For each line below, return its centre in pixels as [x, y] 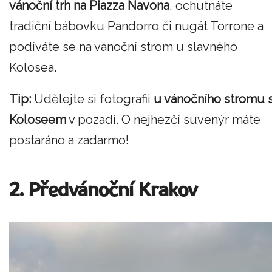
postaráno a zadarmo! [69, 140]
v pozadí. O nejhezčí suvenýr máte [163, 119]
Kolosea [32, 68]
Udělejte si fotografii [94, 99]
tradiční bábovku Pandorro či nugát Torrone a [136, 26]
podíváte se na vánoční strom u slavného [123, 47]
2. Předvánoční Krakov [106, 191]
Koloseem [38, 119]
